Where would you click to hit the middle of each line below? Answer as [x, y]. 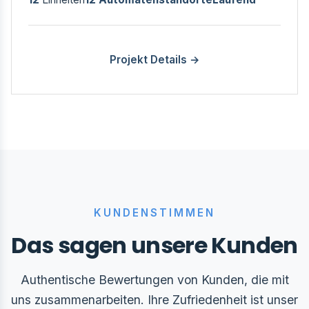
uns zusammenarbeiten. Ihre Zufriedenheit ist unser [154, 300]
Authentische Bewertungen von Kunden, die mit [154, 280]
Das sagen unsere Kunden [154, 245]
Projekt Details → [154, 60]
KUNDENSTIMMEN [154, 213]
